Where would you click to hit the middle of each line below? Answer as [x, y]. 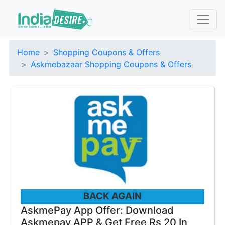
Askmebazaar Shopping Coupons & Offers [111, 64]
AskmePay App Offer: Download [97, 210]
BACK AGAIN [113, 196]
